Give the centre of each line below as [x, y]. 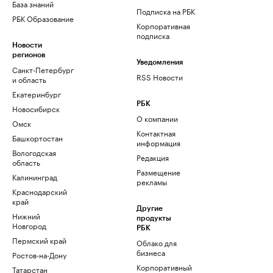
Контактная [156, 133]
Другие [150, 209]
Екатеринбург [37, 94]
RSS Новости [160, 77]
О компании [157, 118]
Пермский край [39, 240]
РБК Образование [43, 18]
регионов [29, 55]
